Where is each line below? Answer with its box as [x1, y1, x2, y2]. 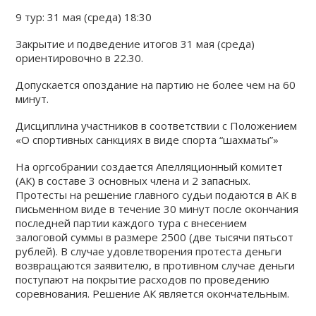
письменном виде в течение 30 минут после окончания [16, 202, 299, 216]
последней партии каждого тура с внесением [16, 216, 248, 230]
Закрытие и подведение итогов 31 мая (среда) [16, 37, 255, 51]
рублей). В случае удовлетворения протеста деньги [16, 244, 282, 258]
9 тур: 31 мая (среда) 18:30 [16, 10, 152, 24]
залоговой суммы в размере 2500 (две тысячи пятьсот [16, 230, 294, 244]
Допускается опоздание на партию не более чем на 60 [16, 78, 296, 92]
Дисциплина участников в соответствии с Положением [16, 119, 298, 133]
